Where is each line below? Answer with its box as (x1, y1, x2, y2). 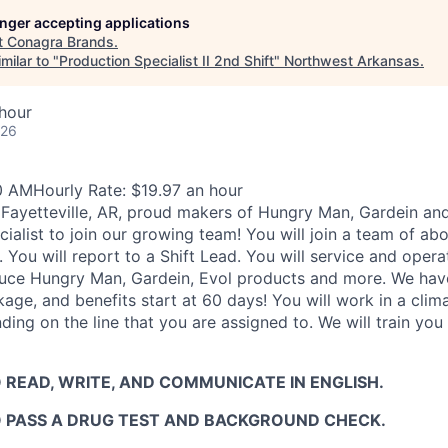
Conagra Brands (7, 33, 114, 50)
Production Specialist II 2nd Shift (59, 52, 274, 69)
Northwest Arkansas (284, 52, 420, 69)
